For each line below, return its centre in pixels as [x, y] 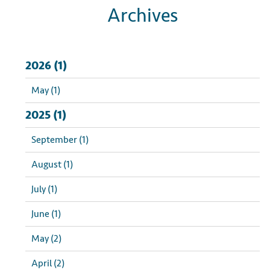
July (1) [44, 189]
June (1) [46, 214]
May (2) [46, 239]
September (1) [60, 140]
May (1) [46, 90]
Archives [143, 16]
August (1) [52, 165]
